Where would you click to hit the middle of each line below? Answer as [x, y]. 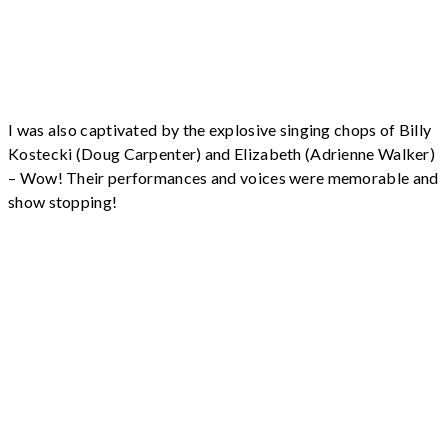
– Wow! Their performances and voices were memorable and [223, 178]
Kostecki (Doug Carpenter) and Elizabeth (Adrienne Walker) [222, 154]
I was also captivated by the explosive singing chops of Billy [220, 130]
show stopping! [63, 202]
